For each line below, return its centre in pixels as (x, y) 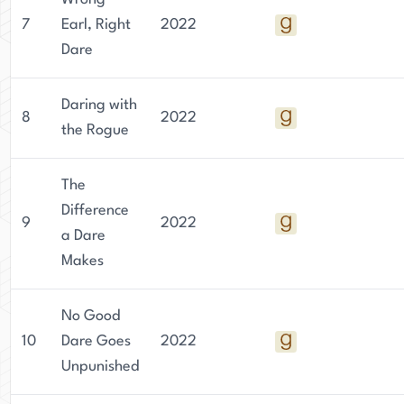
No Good (91, 316)
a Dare (83, 236)
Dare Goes (96, 341)
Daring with (99, 105)
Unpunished (100, 367)
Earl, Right (96, 25)
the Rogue (95, 130)
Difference (95, 211)
